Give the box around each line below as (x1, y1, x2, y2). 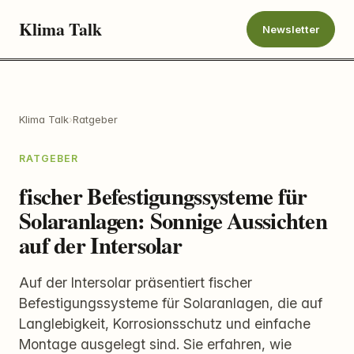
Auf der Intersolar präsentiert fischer (19, 273, 252, 291)
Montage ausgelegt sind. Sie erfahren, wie (19, 335, 292, 352)
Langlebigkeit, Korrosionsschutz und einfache (19, 314, 311, 332)
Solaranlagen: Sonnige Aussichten (19, 203, 327, 237)
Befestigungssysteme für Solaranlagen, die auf (19, 294, 322, 311)
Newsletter (262, 22, 319, 36)
